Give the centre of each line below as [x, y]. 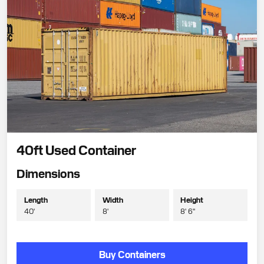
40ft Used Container [76, 149]
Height [192, 199]
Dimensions [48, 172]
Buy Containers [132, 254]
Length [36, 199]
